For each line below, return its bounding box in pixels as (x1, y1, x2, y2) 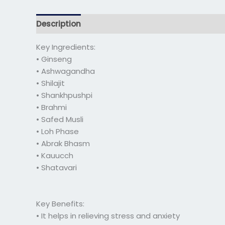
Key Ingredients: (36, 42, 95, 53)
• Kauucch (36, 150, 73, 161)
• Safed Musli (36, 114, 83, 125)
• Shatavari (36, 162, 77, 173)
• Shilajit (36, 78, 65, 89)
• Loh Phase (36, 126, 79, 137)
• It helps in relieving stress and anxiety (36, 210, 180, 221)
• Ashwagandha (36, 66, 95, 77)
